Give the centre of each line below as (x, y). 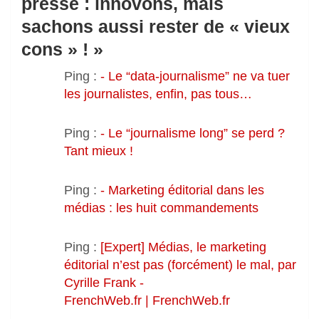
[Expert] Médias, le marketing (183, 247)
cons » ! (55, 49)
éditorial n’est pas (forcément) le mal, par (180, 265)
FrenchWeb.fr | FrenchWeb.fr (147, 300)
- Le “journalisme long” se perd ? (193, 133)
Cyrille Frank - (104, 282)
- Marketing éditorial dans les (182, 190)
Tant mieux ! (99, 151)
